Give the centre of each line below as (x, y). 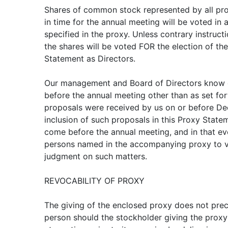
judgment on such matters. (96, 156)
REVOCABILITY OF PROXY (94, 181)
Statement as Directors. (90, 59)
